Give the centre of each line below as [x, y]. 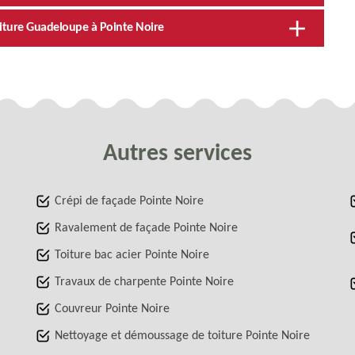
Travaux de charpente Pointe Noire [145, 282]
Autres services [177, 154]
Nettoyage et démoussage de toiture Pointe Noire [183, 336]
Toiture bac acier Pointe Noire [132, 255]
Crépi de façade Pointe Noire [130, 201]
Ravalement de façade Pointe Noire [147, 228]
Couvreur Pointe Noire [113, 309]
